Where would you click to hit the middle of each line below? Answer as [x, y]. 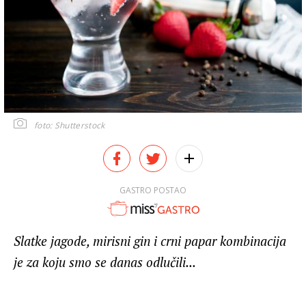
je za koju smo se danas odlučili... [105, 262]
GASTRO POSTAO [153, 190]
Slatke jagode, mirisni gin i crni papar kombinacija [150, 241]
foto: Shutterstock [70, 125]
